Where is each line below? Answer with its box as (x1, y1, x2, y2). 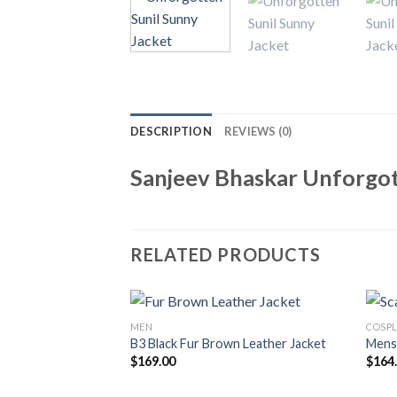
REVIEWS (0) (223, 123, 292, 138)
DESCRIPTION (130, 123, 212, 138)
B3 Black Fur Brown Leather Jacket (129, 336, 326, 352)
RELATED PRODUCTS (130, 244, 321, 266)
